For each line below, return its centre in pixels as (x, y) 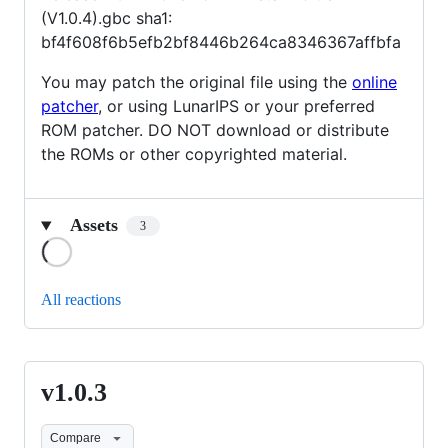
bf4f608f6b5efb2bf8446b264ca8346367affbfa (221, 42)
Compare (75, 437)
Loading (99, 245)
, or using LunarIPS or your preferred (236, 106)
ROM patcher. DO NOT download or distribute (215, 130)
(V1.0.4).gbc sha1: (106, 18)
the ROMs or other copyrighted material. (194, 154)
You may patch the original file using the (196, 82)
